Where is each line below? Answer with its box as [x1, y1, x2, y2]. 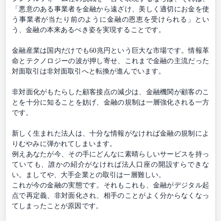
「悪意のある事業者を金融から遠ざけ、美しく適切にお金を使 [12, 5, 209, 13]
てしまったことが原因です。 [12, 202, 103, 210]
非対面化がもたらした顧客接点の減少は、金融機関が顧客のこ [12, 88, 209, 96]
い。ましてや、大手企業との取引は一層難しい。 [12, 171, 166, 179]
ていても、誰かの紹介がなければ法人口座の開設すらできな [12, 160, 209, 168]
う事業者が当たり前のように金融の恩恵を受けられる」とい [12, 15, 209, 23]
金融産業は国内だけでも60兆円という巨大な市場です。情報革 [12, 46, 209, 54]
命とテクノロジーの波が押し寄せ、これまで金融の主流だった [12, 57, 209, 65]
